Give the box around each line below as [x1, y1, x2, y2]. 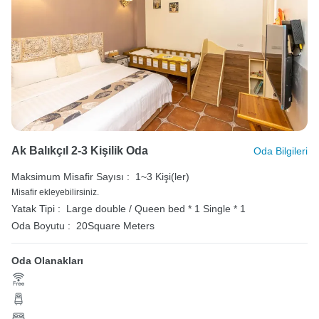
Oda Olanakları [11, 254, 83, 266]
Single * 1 [203, 202, 246, 214]
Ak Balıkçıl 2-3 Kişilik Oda [11, 144, 148, 157]
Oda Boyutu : [11, 219, 70, 231]
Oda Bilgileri [253, 145, 308, 157]
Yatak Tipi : [11, 202, 61, 214]
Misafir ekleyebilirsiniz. [11, 187, 99, 197]
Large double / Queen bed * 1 [66, 202, 203, 214]
